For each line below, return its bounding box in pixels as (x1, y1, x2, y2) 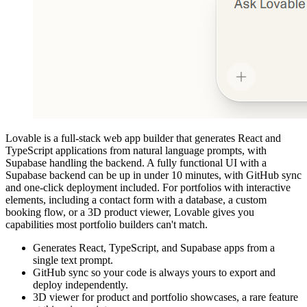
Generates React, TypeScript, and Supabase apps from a (33, 241, 275, 254)
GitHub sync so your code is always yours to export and (33, 266, 275, 278)
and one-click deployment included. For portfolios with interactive (5, 181, 291, 193)
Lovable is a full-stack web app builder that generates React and (5, 132, 281, 144)
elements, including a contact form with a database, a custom (5, 193, 267, 206)
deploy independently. (33, 278, 128, 291)
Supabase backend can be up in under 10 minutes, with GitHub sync (5, 169, 302, 181)
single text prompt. (33, 254, 113, 266)
